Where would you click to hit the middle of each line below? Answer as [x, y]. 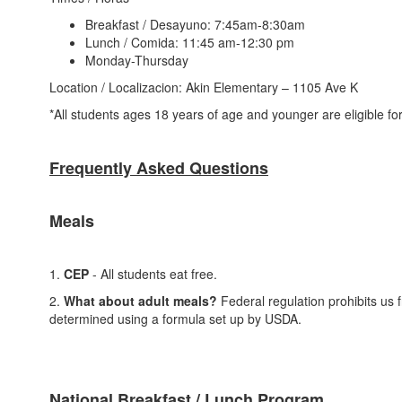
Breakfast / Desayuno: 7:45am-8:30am [195, 24]
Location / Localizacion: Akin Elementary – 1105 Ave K [204, 87]
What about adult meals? [140, 301]
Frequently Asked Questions [159, 168]
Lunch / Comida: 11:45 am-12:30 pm [190, 42]
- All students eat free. [153, 274]
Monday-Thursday [137, 60]
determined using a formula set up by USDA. [175, 319]
